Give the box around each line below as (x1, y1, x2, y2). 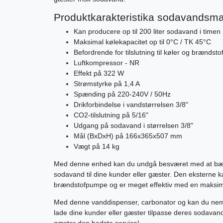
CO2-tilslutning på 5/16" (74, 111, 148, 119)
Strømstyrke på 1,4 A (74, 80, 140, 88)
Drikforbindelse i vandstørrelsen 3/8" (74, 101, 188, 109)
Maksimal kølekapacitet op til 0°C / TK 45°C (74, 38, 211, 46)
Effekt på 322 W (74, 69, 124, 78)
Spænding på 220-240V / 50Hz (74, 90, 171, 99)
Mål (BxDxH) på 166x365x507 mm (74, 132, 182, 140)
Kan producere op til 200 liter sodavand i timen (74, 27, 221, 36)
